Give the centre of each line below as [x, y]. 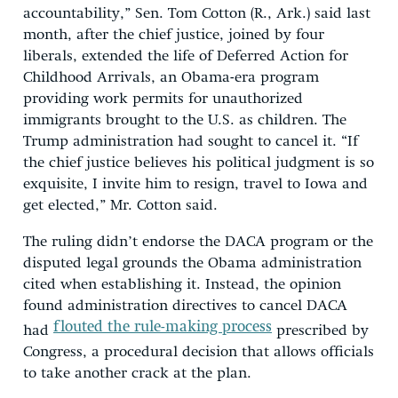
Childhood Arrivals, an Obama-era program [171, 77]
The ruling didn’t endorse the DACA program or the [198, 242]
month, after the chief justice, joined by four [174, 35]
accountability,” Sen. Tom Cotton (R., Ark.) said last [197, 13]
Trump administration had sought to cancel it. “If [191, 141]
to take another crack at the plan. [137, 373]
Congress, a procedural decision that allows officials [199, 352]
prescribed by [320, 330]
